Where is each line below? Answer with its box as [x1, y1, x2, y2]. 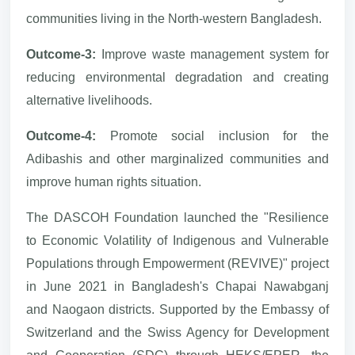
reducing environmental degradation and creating [26, 70, 329, 84]
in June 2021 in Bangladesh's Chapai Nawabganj [26, 279, 329, 293]
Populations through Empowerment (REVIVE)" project [26, 256, 329, 270]
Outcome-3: [26, 47, 96, 61]
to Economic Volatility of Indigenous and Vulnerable [26, 233, 329, 247]
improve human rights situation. [26, 174, 201, 189]
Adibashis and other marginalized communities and [26, 151, 329, 166]
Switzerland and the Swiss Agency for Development [26, 325, 329, 339]
